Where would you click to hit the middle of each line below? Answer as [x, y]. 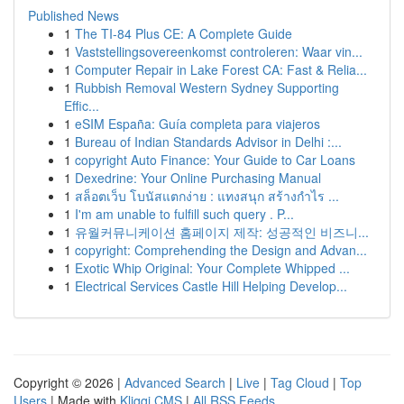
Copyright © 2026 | [69, 382]
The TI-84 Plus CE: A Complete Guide [184, 33]
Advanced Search [175, 382]
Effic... [82, 106]
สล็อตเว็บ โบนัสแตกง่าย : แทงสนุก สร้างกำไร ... [207, 196]
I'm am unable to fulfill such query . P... [184, 214]
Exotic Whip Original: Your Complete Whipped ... [212, 268]
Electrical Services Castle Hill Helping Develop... [211, 286]
